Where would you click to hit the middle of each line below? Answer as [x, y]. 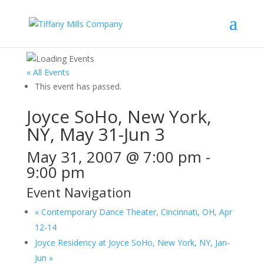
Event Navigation [79, 192]
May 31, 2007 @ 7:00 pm [114, 157]
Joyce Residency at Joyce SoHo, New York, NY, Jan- [132, 242]
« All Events [48, 72]
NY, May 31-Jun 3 [95, 134]
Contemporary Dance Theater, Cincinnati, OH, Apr [135, 212]
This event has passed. [78, 86]
